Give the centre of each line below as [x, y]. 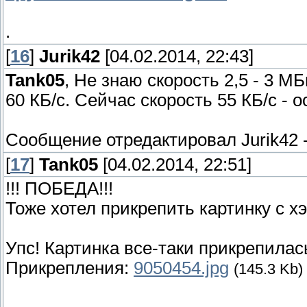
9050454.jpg [181, 268]
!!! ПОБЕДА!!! [59, 189]
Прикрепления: [70, 268]
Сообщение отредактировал [123, 140]
